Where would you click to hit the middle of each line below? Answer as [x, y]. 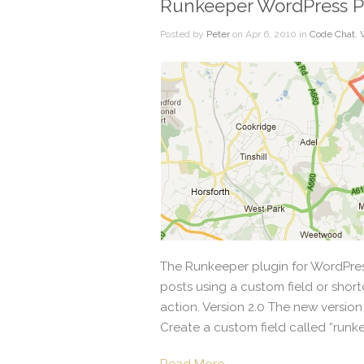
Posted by [183, 34]
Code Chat [332, 34]
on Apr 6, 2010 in [270, 34]
